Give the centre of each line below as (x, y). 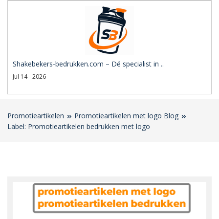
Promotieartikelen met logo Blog (126, 116)
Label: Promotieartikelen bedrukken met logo (79, 126)
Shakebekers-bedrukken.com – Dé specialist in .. (88, 64)
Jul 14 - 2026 (29, 77)
